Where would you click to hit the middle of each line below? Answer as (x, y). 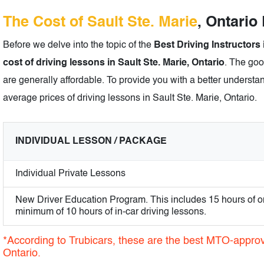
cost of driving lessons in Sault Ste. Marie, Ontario (114, 63)
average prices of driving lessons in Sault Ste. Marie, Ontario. (130, 99)
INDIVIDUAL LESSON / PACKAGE (91, 142)
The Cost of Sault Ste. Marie (100, 23)
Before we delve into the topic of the (78, 46)
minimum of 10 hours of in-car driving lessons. (111, 212)
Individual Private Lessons (70, 174)
